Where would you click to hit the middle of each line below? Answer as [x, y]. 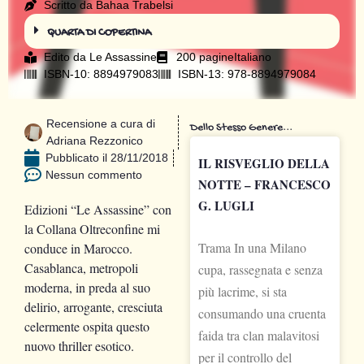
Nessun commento [94, 174]
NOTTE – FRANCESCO [264, 184]
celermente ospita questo [87, 326]
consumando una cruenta [262, 313]
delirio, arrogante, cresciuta [93, 306]
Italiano [252, 56]
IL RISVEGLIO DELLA [264, 163]
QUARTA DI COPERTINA [99, 32]
